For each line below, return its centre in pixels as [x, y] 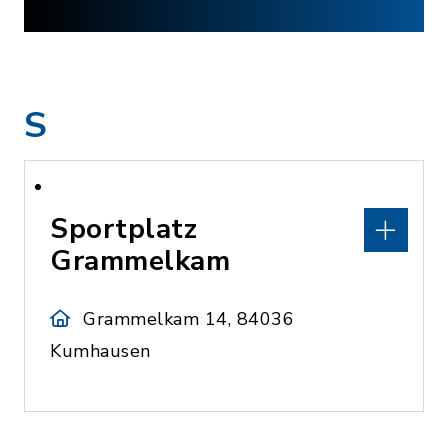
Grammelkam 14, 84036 [189, 319]
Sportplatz [123, 229]
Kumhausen [100, 351]
